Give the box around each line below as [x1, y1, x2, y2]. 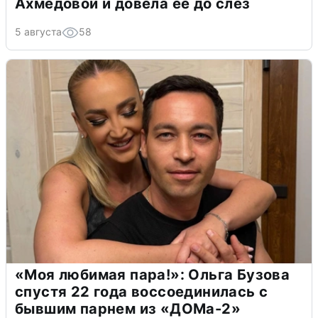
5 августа [15, 26, 62, 38]
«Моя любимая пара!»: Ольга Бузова [15, 266, 290, 284]
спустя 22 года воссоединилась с [15, 283, 268, 301]
